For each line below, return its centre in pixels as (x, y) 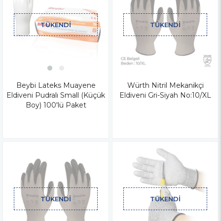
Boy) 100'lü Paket (56, 105)
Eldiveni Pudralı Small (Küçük (56, 95)
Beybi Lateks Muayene (56, 85)
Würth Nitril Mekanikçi (165, 85)
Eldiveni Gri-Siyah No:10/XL (165, 95)
